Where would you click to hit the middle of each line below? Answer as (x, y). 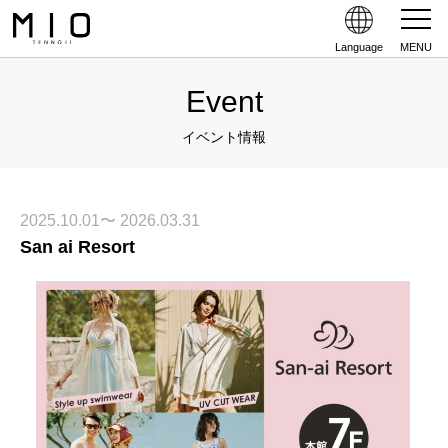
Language (359, 47)
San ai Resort (77, 247)
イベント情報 (224, 137)
